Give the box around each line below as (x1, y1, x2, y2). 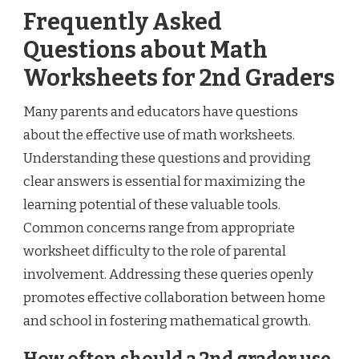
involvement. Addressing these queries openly (23, 266, 313, 284)
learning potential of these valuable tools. (23, 196, 280, 214)
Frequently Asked (23, 8, 222, 37)
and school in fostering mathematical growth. (23, 313, 311, 330)
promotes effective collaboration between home (23, 289, 325, 307)
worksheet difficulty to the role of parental (23, 243, 286, 260)
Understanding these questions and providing (23, 150, 311, 167)
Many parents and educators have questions (23, 103, 298, 121)
